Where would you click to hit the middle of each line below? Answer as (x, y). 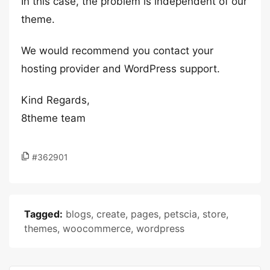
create (111, 214)
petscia (181, 214)
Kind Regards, (55, 100)
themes (41, 228)
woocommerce (97, 228)
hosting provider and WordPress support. (121, 69)
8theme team (53, 118)
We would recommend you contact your (117, 51)
